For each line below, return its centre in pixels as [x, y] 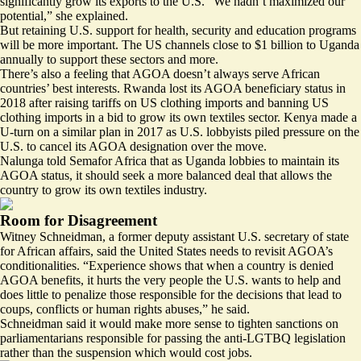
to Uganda [331, 44]
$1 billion [279, 44]
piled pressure [290, 131]
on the [342, 131]
